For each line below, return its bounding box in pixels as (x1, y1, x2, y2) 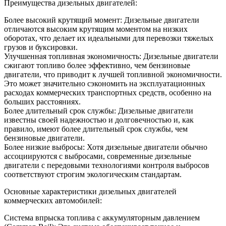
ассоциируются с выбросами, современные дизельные (4, 152, 191, 161)
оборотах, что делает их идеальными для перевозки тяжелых (4, 34, 213, 43)
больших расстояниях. (4, 97, 81, 106)
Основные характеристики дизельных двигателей (4, 187, 177, 196)
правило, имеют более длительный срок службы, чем (4, 125, 188, 134)
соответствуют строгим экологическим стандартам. (4, 170, 182, 179)
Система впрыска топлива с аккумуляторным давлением (4, 213, 200, 222)
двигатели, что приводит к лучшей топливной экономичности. (4, 70, 222, 79)
